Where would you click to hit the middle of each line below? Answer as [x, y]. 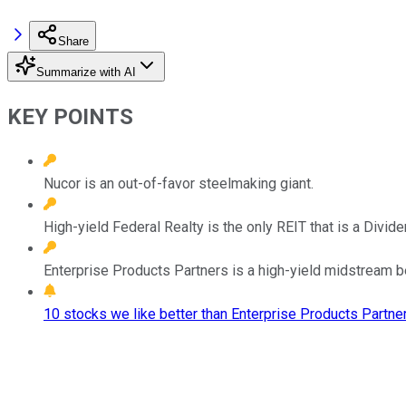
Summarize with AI [86, 72]
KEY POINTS [70, 116]
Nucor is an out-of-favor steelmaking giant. [179, 183]
